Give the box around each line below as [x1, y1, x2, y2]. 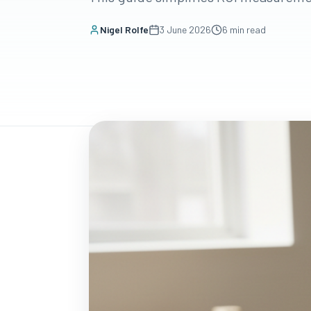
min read [230, 24, 266, 35]
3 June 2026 [160, 24, 211, 35]
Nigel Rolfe [100, 24, 149, 35]
